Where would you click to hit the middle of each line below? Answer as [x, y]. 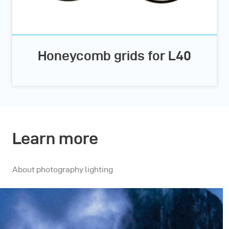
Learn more [55, 139]
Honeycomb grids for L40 [114, 56]
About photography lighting [63, 170]
